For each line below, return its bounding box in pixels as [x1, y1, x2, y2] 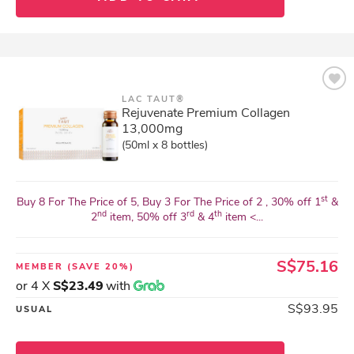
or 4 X [16, 277, 53, 295]
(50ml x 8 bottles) [122, 137, 208, 153]
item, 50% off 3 [107, 209, 186, 224]
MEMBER [16, 261, 67, 273]
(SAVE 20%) [67, 261, 134, 273]
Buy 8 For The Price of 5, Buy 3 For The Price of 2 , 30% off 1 [16, 194, 321, 209]
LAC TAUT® [122, 93, 185, 105]
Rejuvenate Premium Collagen [122, 104, 290, 122]
